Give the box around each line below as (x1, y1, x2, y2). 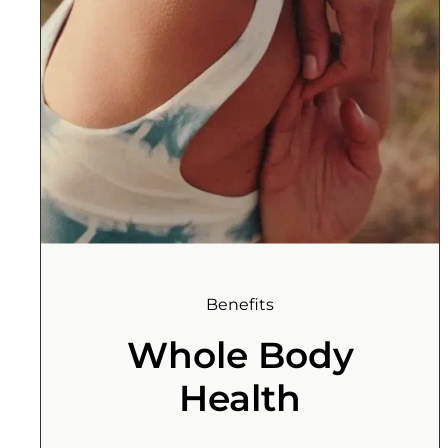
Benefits (206, 294, 274, 314)
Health (179, 375, 301, 420)
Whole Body (126, 332, 354, 377)
